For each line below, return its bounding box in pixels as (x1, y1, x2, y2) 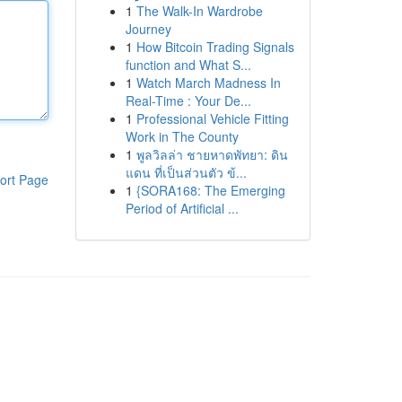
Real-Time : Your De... (125, 92, 251, 109)
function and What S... (125, 56, 251, 74)
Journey (125, 20, 171, 38)
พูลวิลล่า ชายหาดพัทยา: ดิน (135, 145, 288, 163)
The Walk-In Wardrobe (135, 2, 263, 20)
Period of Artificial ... (125, 199, 239, 217)
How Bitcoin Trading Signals (135, 38, 294, 56)
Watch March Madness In (135, 74, 281, 92)
